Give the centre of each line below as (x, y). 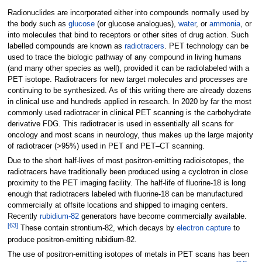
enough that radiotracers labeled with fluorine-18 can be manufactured (125, 194)
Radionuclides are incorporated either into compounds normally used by (128, 13)
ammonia (225, 24)
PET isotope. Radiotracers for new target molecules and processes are (127, 80)
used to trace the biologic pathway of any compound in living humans (124, 58)
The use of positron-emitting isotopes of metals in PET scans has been (128, 254)
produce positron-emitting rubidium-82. (72, 239)
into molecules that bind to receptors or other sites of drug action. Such (128, 35)
